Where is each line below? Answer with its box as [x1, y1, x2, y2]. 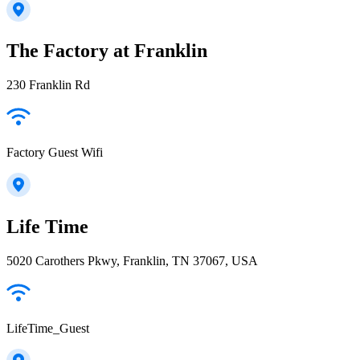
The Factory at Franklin [6, 40, 207, 62]
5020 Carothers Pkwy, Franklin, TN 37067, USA [6, 254, 258, 268]
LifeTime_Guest [6, 321, 89, 336]
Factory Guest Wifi [6, 145, 103, 160]
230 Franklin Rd [6, 78, 90, 92]
